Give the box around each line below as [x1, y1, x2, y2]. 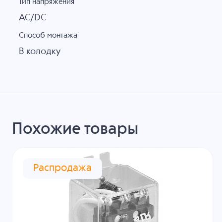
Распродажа [33, 164, 92, 173]
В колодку [18, 47, 60, 56]
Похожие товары [11, 122, 138, 138]
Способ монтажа [18, 32, 77, 40]
